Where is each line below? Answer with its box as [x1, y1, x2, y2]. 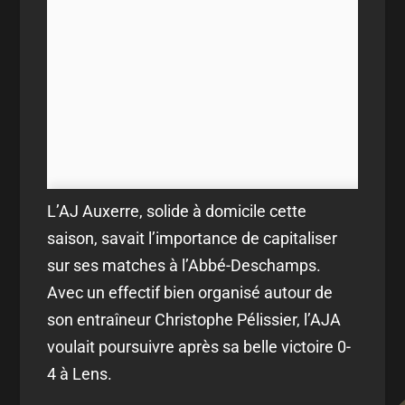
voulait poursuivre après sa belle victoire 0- [47, 336, 352, 356]
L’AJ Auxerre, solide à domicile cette [47, 201, 307, 221]
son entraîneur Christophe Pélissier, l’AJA [47, 309, 342, 329]
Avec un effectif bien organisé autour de [47, 282, 334, 302]
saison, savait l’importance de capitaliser [47, 228, 338, 248]
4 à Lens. [47, 363, 113, 383]
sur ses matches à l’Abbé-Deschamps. [47, 255, 322, 275]
